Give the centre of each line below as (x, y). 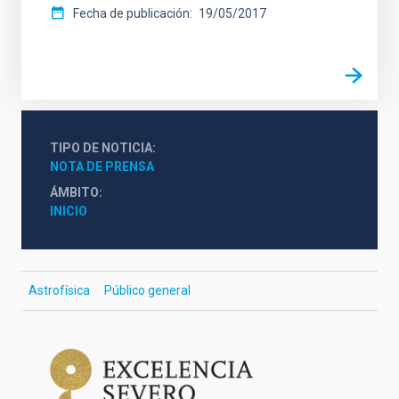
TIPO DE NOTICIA (101, 148)
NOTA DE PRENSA (102, 167)
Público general (147, 291)
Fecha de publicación (131, 14)
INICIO (69, 212)
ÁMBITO (74, 193)
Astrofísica (59, 291)
